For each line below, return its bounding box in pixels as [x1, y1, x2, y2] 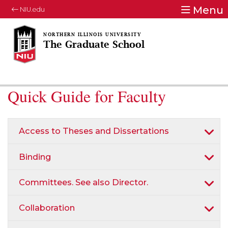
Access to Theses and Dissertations [19, 126, 169, 136]
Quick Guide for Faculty [8, 85, 166, 107]
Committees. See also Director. [19, 177, 148, 187]
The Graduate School [43, 40, 145, 50]
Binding [19, 151, 51, 162]
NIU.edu [18, 5, 45, 13]
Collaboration [19, 203, 75, 213]
